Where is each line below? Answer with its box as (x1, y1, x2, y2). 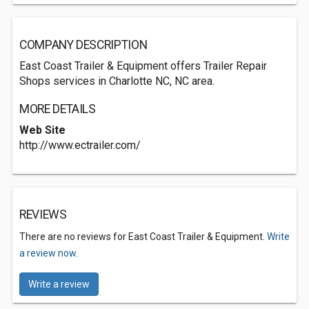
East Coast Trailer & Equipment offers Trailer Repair (19, 59, 267, 72)
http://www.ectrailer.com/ (19, 139, 141, 152)
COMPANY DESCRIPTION (19, 38, 148, 52)
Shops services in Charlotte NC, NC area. (19, 74, 215, 88)
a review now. (19, 248, 78, 259)
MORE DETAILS (19, 102, 96, 116)
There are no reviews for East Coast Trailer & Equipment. (19, 231, 267, 242)
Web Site (19, 123, 66, 137)
